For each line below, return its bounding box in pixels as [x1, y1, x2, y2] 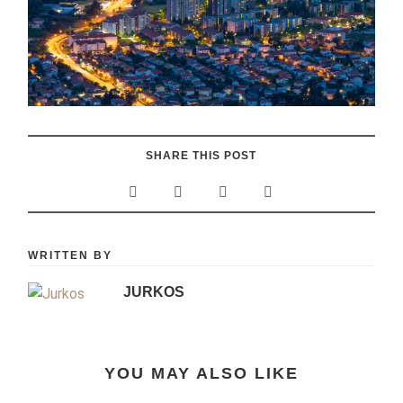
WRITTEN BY [28, 249, 113, 263]
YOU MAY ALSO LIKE [103, 364, 299, 383]
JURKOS [122, 284, 184, 300]
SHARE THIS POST [146, 149, 257, 163]
